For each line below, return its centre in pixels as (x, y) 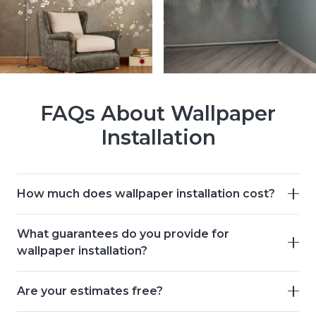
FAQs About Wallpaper (158, 114)
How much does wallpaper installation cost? (146, 193)
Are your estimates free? (90, 291)
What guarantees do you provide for (123, 233)
